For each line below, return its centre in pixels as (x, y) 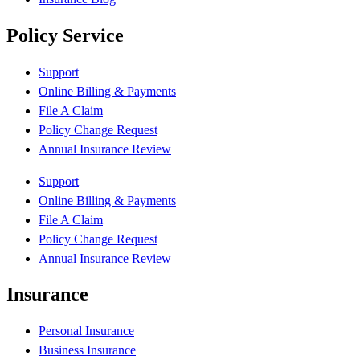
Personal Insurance (86, 331)
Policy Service (65, 35)
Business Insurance (87, 350)
